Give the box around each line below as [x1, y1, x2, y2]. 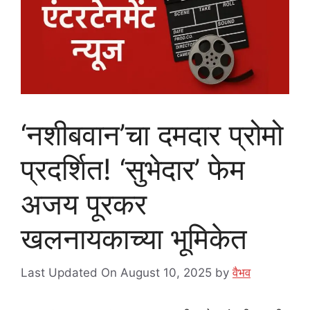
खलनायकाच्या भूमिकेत [21, 221, 247, 257]
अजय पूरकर [21, 186, 147, 222]
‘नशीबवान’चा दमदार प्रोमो [21, 117, 283, 153]
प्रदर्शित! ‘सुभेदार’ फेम [21, 152, 245, 188]
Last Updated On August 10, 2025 [21, 265, 212, 280]
